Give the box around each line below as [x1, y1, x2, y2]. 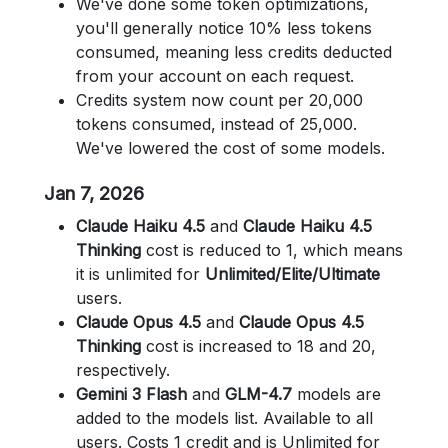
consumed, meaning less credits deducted [76, 42, 392, 62]
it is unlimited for [76, 264, 205, 284]
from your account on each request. [76, 66, 354, 86]
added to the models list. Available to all [76, 408, 373, 428]
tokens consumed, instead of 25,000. [76, 114, 357, 134]
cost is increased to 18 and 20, [141, 336, 376, 356]
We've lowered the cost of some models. [76, 138, 385, 158]
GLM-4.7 [225, 384, 292, 404]
